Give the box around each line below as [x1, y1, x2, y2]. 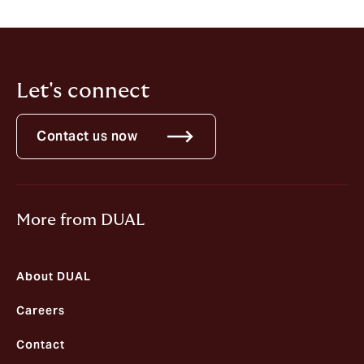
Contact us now [37, 128, 137, 145]
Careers [16, 303, 65, 318]
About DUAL [16, 269, 91, 284]
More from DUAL [16, 212, 145, 229]
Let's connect [16, 80, 149, 102]
